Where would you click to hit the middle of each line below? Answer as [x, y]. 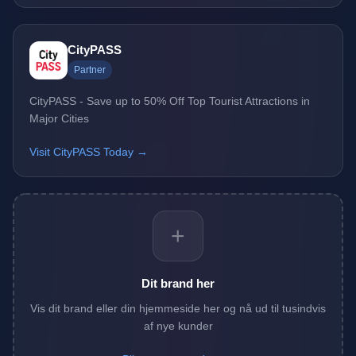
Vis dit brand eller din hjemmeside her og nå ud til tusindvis [178, 309]
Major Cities [59, 119]
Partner [90, 70]
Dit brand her [178, 284]
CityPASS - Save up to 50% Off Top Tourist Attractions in [170, 101]
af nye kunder [178, 326]
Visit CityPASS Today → [89, 152]
